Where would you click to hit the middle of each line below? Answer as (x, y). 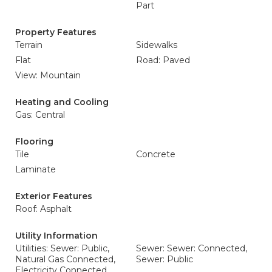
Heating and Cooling (62, 102)
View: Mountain (48, 75)
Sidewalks (157, 45)
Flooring (34, 141)
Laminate (36, 169)
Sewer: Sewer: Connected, (192, 248)
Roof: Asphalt (43, 209)
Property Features (56, 32)
